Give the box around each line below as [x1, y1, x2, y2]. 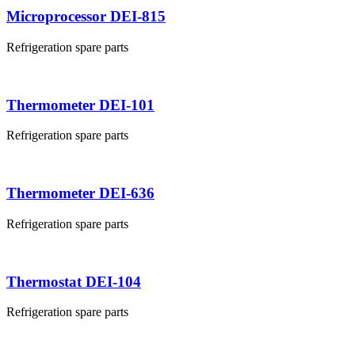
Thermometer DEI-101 [6, 96, 155, 113]
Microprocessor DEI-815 [6, 8, 166, 25]
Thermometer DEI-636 [6, 185, 155, 202]
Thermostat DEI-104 [6, 273, 141, 290]
